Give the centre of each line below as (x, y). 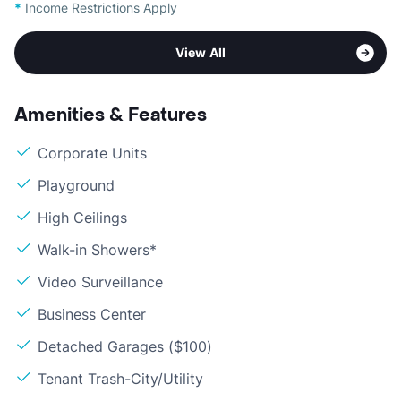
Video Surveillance (100, 282)
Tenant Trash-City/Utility (120, 378)
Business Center (92, 314)
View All (200, 52)
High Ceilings (82, 217)
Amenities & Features (111, 115)
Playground (76, 185)
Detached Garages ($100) (125, 346)
